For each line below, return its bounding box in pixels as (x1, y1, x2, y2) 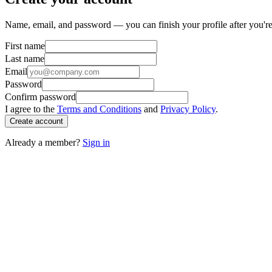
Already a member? (5, 137, 80, 148)
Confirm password (5, 91, 76, 102)
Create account (10, 116, 63, 126)
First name (5, 40, 45, 51)
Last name (5, 53, 44, 64)
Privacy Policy (160, 103, 216, 114)
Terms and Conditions (57, 103, 141, 114)
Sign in (83, 137, 110, 148)
